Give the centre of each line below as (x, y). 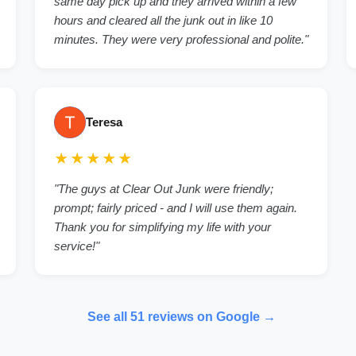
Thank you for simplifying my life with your (163, 227)
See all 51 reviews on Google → (181, 317)
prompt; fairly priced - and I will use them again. (176, 208)
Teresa (104, 122)
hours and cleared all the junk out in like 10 (163, 21)
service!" (77, 246)
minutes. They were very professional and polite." (181, 40)
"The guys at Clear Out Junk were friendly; (164, 189)
